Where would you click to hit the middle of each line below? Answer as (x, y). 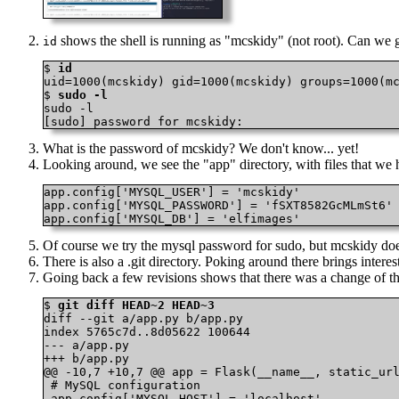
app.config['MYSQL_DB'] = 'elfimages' (172, 218)
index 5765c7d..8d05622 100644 (147, 331)
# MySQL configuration (122, 385)
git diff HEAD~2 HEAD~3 (136, 305)
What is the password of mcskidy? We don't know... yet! (201, 148)
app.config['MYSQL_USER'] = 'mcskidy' (172, 191)
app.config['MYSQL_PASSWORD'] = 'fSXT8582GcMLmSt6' (218, 205)
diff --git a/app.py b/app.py (143, 318)
